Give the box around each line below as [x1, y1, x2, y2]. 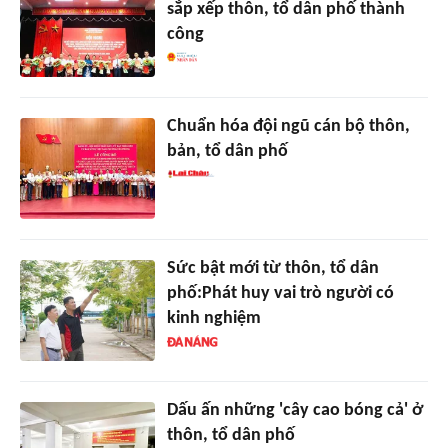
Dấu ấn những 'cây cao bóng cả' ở [166, 401, 423, 421]
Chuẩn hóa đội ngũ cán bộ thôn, [166, 117, 410, 137]
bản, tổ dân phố [166, 142, 288, 162]
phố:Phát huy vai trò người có [166, 284, 394, 304]
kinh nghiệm [166, 309, 261, 329]
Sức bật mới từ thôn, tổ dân [166, 259, 379, 279]
